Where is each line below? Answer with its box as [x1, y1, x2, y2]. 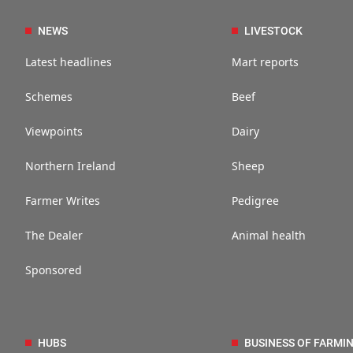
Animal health [232, 228, 307, 243]
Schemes [25, 89, 72, 104]
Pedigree [232, 193, 280, 208]
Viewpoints [25, 124, 83, 139]
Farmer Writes [25, 193, 100, 208]
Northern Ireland [25, 158, 116, 173]
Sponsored [25, 262, 82, 277]
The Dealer [25, 228, 83, 243]
